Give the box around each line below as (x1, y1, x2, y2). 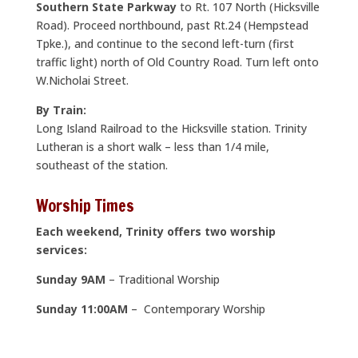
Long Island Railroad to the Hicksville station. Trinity (35, 121, 307, 136)
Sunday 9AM (35, 272, 105, 287)
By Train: (35, 102, 86, 117)
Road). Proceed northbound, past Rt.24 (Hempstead (35, 18, 308, 33)
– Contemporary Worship (127, 301, 268, 316)
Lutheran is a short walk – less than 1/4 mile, (35, 139, 269, 154)
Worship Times (35, 194, 134, 217)
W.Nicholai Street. (35, 73, 129, 88)
